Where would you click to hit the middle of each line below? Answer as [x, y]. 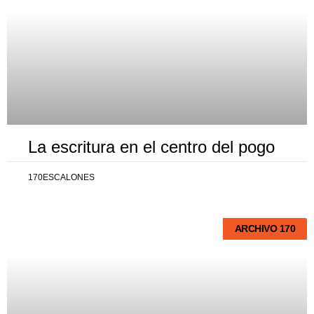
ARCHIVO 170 [265, 229]
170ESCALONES [61, 177]
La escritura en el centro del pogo [151, 147]
